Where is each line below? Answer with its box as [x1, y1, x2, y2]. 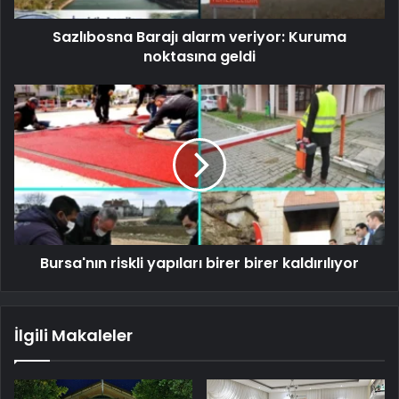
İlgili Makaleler [14, 323, 133, 346]
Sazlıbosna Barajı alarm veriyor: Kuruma [53, 26, 346, 47]
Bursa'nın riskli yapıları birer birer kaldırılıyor [40, 252, 359, 273]
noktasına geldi [143, 45, 256, 67]
